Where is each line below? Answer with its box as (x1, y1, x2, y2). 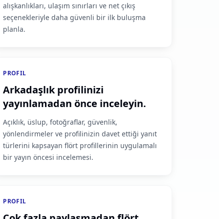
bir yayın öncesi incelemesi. (3, 153, 94, 162)
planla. (3, 24, 26, 34)
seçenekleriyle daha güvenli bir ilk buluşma (3, 13, 146, 22)
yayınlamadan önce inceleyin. (3, 97, 147, 110)
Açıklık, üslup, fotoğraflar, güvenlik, (3, 117, 118, 127)
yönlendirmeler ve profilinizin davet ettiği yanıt (3, 129, 157, 138)
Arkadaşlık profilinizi (3, 83, 104, 96)
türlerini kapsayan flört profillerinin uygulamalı (3, 141, 157, 150)
